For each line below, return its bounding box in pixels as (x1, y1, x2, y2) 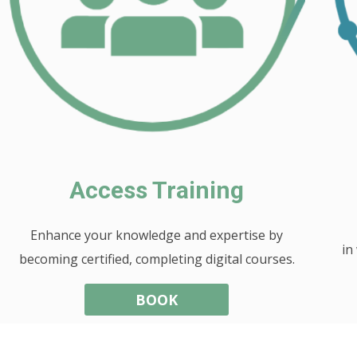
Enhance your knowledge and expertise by (30, 226, 284, 244)
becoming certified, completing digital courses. (18, 249, 295, 268)
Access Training (69, 175, 245, 204)
